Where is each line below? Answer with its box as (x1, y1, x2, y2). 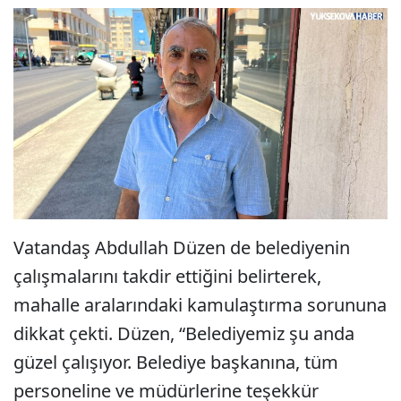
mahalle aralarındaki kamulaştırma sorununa (13, 292, 387, 317)
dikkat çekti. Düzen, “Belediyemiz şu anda (13, 320, 354, 346)
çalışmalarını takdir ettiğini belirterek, (13, 263, 321, 288)
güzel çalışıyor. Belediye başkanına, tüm (13, 349, 338, 374)
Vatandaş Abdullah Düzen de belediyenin (13, 235, 350, 260)
